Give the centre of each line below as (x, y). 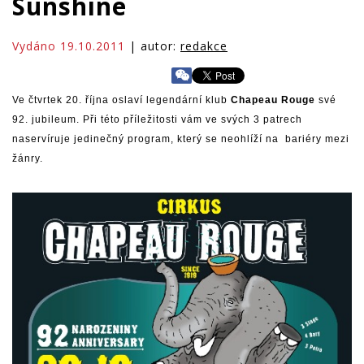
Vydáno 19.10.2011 (69, 46)
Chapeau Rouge (273, 100)
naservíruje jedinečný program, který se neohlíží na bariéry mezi (181, 139)
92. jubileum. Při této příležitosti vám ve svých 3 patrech (157, 119)
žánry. (28, 158)
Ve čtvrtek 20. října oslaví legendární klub (121, 100)
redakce (204, 46)
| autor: (153, 46)
